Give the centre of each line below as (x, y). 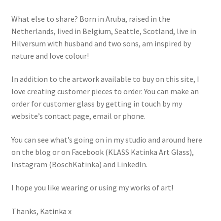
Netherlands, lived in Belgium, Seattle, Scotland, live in (104, 31)
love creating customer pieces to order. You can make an (105, 92)
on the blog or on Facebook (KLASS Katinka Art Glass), (102, 152)
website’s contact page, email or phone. (78, 116)
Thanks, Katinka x (41, 211)
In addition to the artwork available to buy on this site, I (105, 79)
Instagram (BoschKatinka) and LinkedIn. (79, 164)
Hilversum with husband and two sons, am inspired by (101, 43)
